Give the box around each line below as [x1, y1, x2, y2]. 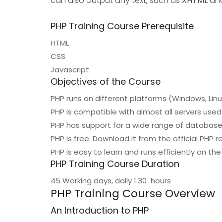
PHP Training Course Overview [51, 186, 215, 201]
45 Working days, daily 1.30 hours [51, 175, 171, 186]
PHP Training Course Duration [51, 158, 179, 170]
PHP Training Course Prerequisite [51, 20, 194, 32]
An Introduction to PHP [51, 204, 149, 217]
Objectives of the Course [51, 75, 161, 88]
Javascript [51, 64, 89, 75]
